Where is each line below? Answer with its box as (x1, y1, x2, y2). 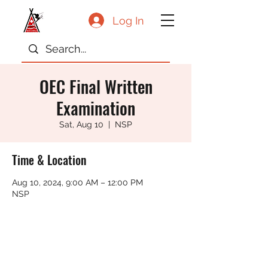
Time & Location (12, 151, 86, 169)
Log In (112, 14, 144, 27)
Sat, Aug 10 (59, 120, 103, 129)
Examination (56, 96, 135, 120)
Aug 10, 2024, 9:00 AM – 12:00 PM (12, 178, 143, 187)
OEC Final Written (39, 74, 153, 99)
